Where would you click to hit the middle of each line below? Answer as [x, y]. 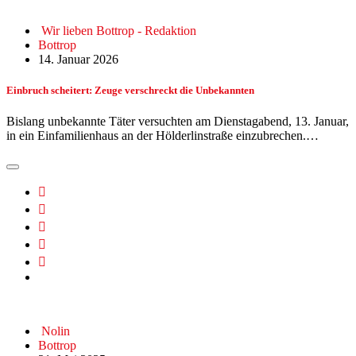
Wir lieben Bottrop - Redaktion [119, 30]
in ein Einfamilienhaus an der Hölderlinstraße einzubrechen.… [163, 135]
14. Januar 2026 [78, 59]
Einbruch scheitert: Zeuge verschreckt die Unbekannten [130, 90]
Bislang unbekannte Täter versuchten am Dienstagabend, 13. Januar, [178, 121]
